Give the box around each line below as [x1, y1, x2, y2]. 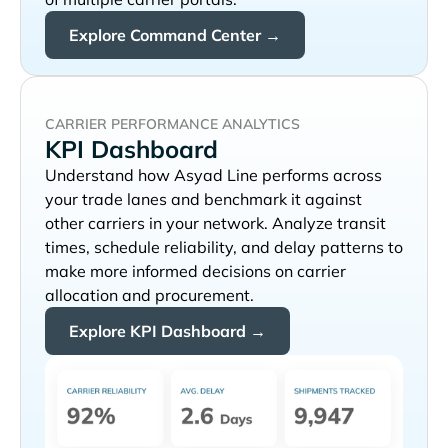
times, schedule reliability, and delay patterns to [45, 236, 403, 257]
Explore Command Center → [69, 25, 281, 46]
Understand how [45, 164, 170, 185]
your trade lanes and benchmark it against [45, 188, 362, 209]
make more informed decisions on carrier [45, 260, 346, 281]
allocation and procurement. [45, 284, 254, 305]
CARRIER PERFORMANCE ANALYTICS [45, 114, 300, 133]
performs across [258, 164, 382, 185]
